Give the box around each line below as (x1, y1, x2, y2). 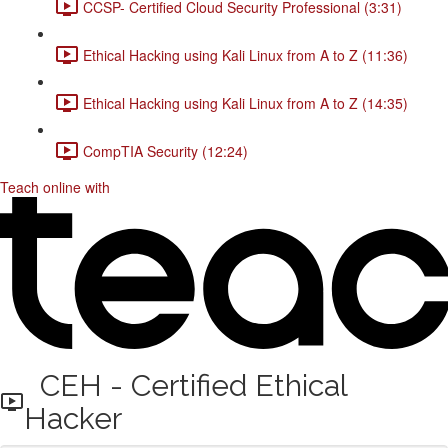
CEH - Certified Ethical (23, 368, 347, 403)
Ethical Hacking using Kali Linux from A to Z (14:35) (83, 92, 408, 113)
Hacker (23, 401, 122, 436)
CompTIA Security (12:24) (83, 140, 248, 161)
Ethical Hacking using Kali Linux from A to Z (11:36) (83, 44, 408, 65)
